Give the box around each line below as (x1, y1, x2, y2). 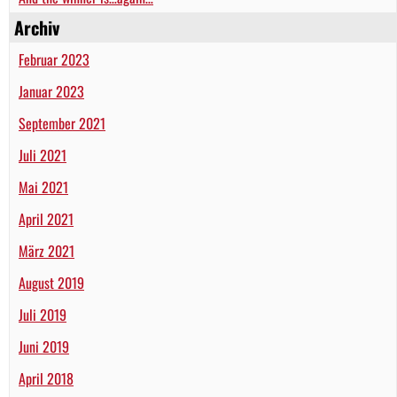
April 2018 (19, 368, 74, 390)
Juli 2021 (19, 144, 66, 167)
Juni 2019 (19, 336, 69, 358)
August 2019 (19, 272, 84, 294)
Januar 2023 (19, 81, 84, 103)
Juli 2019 (19, 304, 66, 326)
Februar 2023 (19, 49, 90, 71)
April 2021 (19, 208, 74, 230)
